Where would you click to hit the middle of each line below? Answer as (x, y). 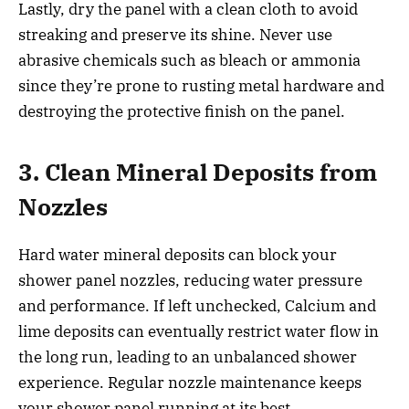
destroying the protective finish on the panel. (184, 111)
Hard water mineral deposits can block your (178, 255)
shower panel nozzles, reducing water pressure (190, 281)
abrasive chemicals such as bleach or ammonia (189, 60)
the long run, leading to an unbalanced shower (188, 357)
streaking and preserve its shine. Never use (175, 34)
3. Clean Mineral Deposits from (198, 173)
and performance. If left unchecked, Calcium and (197, 306)
